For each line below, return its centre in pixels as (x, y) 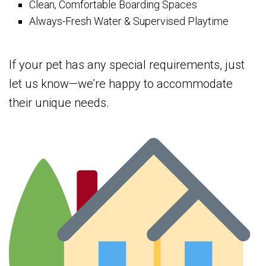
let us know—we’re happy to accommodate (121, 84)
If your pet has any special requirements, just (127, 65)
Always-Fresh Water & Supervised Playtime (129, 21)
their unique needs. (59, 103)
